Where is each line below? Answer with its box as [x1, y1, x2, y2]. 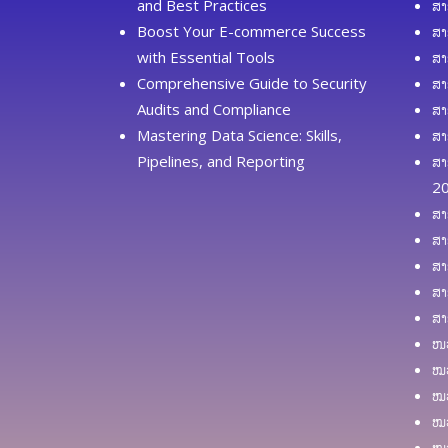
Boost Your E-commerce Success [137, 20, 366, 41]
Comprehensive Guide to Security [137, 72, 367, 93]
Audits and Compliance [137, 98, 291, 119]
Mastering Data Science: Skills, [137, 124, 342, 145]
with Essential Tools [137, 46, 275, 67]
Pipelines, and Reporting [137, 150, 305, 171]
